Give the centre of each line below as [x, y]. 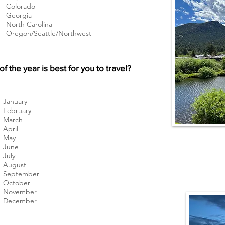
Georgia [19, 15]
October [17, 183]
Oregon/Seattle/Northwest [49, 33]
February [17, 110]
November [20, 192]
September [21, 174]
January [15, 101]
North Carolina [29, 24]
